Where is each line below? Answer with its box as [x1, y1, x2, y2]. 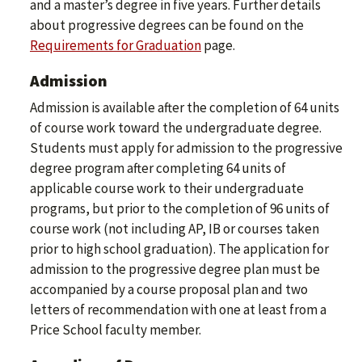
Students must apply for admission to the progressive [30, 139, 343, 158]
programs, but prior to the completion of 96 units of [30, 200, 330, 218]
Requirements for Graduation [30, 36, 201, 55]
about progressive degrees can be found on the [30, 16, 304, 35]
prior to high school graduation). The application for [30, 240, 329, 259]
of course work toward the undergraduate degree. [30, 119, 322, 137]
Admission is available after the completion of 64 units [30, 99, 339, 117]
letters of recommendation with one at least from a [30, 301, 326, 319]
